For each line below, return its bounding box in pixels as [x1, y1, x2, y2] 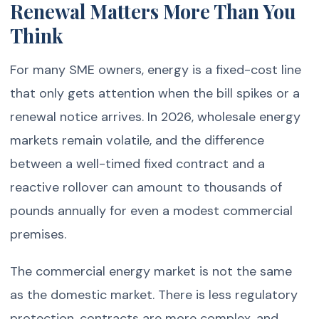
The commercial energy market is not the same [10, 263, 293, 281]
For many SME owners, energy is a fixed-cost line [10, 61, 302, 78]
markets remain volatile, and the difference [10, 131, 265, 149]
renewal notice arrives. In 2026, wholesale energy [10, 108, 301, 125]
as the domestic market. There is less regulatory [10, 286, 298, 304]
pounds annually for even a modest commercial [10, 202, 293, 219]
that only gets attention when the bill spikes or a [10, 84, 300, 102]
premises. [10, 225, 67, 243]
